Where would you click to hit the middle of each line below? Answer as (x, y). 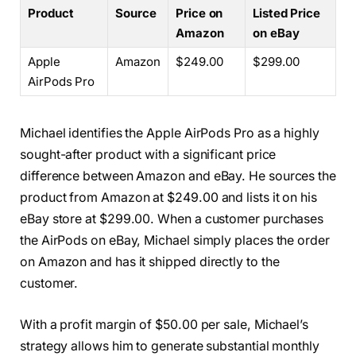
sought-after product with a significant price (148, 155)
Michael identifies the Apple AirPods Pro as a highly (170, 133)
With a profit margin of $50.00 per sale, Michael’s (164, 324)
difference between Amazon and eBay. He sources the (178, 176)
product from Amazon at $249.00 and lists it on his (169, 198)
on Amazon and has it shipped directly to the (150, 262)
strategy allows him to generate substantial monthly (170, 346)
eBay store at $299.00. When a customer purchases (172, 219)
